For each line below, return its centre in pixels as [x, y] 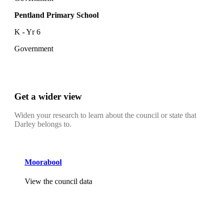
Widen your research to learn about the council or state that [105, 115]
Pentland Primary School [56, 15]
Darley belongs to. [43, 124]
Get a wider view [48, 96]
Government [34, 48]
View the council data [58, 181]
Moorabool [43, 162]
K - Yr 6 [27, 32]
